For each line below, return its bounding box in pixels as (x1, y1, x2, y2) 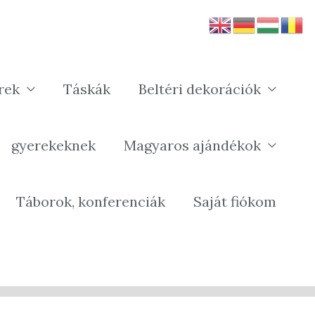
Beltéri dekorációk (139, 80, 261, 98)
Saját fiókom (193, 193, 276, 210)
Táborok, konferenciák (16, 193, 165, 210)
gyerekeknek (11, 136, 96, 154)
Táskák (63, 80, 110, 98)
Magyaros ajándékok (124, 136, 261, 154)
